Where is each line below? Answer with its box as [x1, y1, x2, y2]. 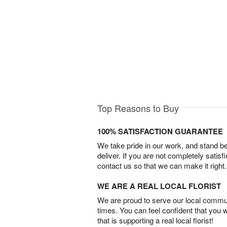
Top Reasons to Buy [97, 101, 179, 115]
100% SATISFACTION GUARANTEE [97, 126, 223, 137]
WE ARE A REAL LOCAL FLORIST [97, 180, 221, 192]
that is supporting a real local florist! [97, 215, 213, 226]
